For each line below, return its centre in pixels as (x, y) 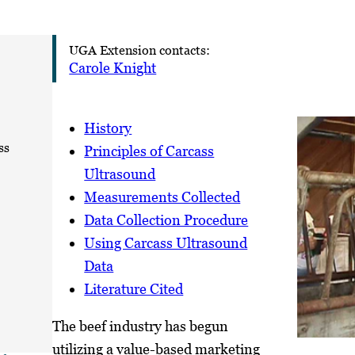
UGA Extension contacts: (140, 50)
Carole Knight (113, 67)
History (108, 128)
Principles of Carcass (149, 151)
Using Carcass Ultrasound (166, 242)
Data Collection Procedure (166, 219)
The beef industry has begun (141, 326)
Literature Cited (134, 288)
